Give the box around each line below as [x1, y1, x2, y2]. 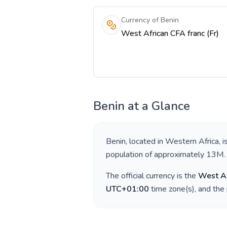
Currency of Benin [121, 15, 179, 25]
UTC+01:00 [106, 183, 149, 195]
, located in [126, 136, 165, 147]
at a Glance [125, 98, 190, 114]
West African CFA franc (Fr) [121, 28, 219, 39]
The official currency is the [106, 170, 198, 181]
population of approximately [106, 149, 206, 160]
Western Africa [165, 136, 219, 147]
